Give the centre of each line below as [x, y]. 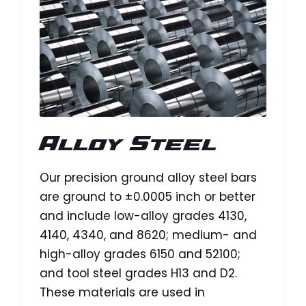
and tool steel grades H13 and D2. [138, 273]
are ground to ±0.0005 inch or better [148, 196]
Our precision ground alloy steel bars [148, 177]
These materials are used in [122, 292]
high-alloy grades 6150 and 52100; [140, 254]
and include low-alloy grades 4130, [143, 215]
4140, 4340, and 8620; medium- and [148, 235]
